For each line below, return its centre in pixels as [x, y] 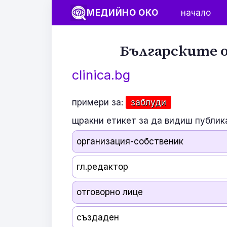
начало [196, 12]
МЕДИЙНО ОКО [123, 12]
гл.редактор [103, 167]
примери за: [98, 102]
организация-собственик [130, 141]
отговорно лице [110, 192]
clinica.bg [101, 75]
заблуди [148, 102]
